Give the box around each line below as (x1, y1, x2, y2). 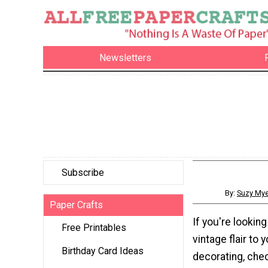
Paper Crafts (50, 199, 103, 211)
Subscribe (62, 167, 104, 179)
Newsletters (99, 51, 152, 63)
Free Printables (62, 222, 126, 234)
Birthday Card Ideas (62, 245, 144, 257)
